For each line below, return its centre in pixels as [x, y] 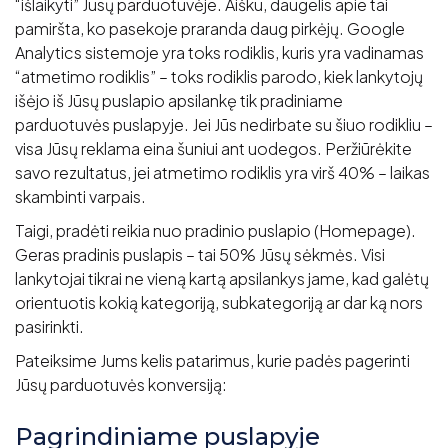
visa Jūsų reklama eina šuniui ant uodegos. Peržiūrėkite [213, 149]
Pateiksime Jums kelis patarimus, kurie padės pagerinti [212, 361]
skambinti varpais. [80, 197]
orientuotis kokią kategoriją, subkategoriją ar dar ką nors [219, 303]
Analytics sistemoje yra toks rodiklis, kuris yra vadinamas [219, 53]
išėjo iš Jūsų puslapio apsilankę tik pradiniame [179, 101]
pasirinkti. [49, 327]
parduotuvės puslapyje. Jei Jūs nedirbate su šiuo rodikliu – [224, 125]
